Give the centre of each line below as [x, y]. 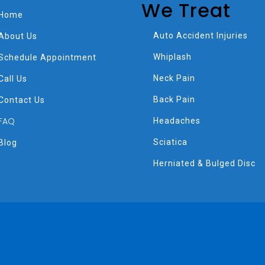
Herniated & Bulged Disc [204, 164]
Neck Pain [174, 78]
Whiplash [172, 57]
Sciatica [170, 142]
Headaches [177, 121]
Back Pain [174, 100]
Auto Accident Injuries [201, 36]
